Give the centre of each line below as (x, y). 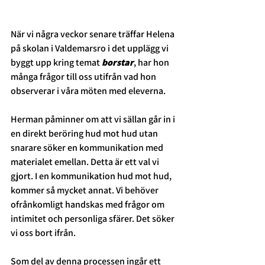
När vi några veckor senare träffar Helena (93, 34)
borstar (118, 63)
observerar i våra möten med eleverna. (89, 91)
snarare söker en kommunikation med (88, 148)
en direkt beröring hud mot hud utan (85, 134)
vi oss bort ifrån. (44, 233)
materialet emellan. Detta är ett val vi (86, 162)
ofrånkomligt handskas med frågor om (88, 205)
